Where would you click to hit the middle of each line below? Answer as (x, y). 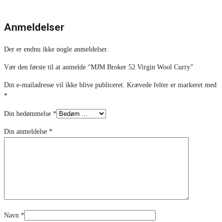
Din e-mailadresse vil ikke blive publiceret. (64, 85)
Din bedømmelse (28, 114)
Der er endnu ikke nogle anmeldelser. (56, 50)
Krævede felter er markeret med (172, 85)
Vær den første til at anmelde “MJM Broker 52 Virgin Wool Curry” (99, 67)
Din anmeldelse (27, 132)
